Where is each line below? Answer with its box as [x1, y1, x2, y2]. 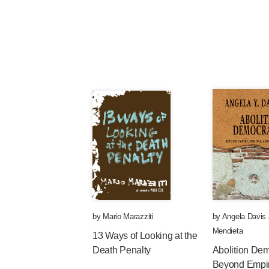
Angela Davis [222, 212, 267, 221]
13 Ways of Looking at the [92, 231, 198, 241]
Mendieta [212, 226, 243, 235]
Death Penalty [92, 245, 151, 255]
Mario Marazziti [103, 212, 154, 221]
